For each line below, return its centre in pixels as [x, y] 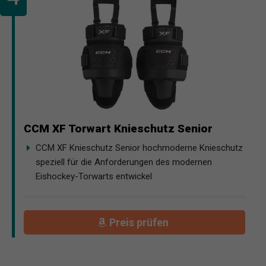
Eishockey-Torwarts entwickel [94, 177]
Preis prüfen [140, 222]
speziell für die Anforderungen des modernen [124, 162]
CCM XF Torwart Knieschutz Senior [118, 129]
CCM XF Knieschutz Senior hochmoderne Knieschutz [139, 148]
